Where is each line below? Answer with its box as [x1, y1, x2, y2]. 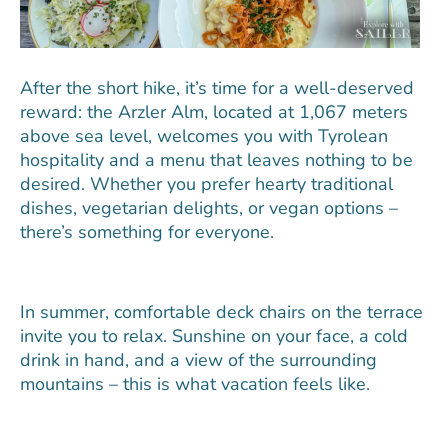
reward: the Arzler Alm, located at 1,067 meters [20, 99, 408, 124]
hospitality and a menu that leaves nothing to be [20, 147, 413, 172]
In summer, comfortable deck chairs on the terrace [20, 299, 423, 324]
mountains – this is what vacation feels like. [20, 371, 370, 396]
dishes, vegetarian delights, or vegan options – [20, 195, 398, 220]
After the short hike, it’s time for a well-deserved [20, 75, 414, 100]
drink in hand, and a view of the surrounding [20, 347, 377, 372]
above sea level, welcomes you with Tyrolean [20, 123, 388, 148]
